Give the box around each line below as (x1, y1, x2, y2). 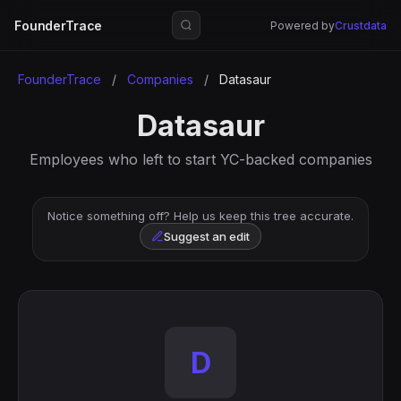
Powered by (269, 18, 335, 32)
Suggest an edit (164, 229, 250, 243)
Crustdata (334, 18, 387, 32)
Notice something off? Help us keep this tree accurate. (47, 209, 354, 223)
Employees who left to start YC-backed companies (29, 150, 372, 168)
